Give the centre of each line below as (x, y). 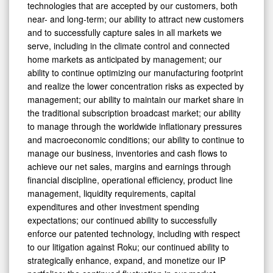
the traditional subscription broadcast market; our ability (134, 112)
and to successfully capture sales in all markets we (125, 32)
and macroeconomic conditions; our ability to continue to (136, 139)
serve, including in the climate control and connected (129, 45)
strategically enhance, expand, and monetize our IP (126, 260)
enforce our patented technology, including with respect (134, 233)
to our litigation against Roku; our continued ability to (128, 246)
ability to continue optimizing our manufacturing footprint (135, 72)
